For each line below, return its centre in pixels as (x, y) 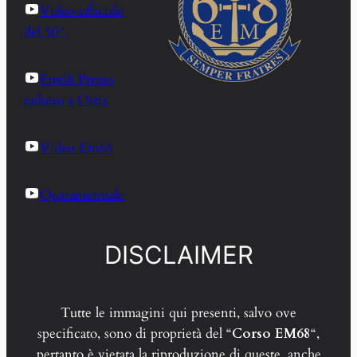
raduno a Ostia (66, 100)
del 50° (45, 32)
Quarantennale (82, 195)
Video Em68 (77, 147)
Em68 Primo (77, 79)
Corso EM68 (271, 334)
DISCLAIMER (178, 254)
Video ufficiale (82, 11)
